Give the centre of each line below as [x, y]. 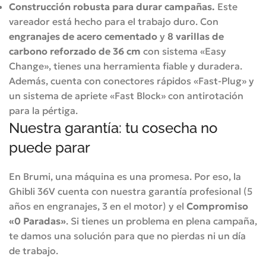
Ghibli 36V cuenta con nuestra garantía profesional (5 [131, 191]
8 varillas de [196, 36]
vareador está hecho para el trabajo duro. [104, 21]
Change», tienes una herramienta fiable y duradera [124, 66]
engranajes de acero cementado [83, 36]
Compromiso [217, 206]
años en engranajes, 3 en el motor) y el [98, 206]
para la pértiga [42, 110]
